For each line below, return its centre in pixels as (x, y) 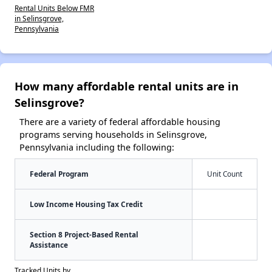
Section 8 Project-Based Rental (84, 235)
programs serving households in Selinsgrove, (113, 135)
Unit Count (225, 174)
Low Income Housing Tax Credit (86, 204)
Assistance (49, 245)
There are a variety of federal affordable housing (120, 122)
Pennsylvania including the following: (97, 148)
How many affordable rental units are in (127, 86)
